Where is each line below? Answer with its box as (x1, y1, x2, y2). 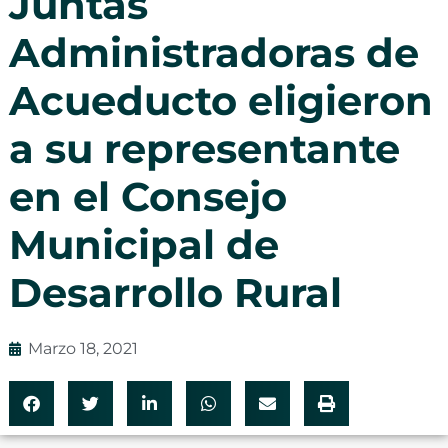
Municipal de (8, 219, 279, 269)
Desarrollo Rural (8, 267, 342, 317)
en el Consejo (8, 171, 287, 221)
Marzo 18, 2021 (27, 338, 138, 358)
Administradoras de (8, 27, 419, 77)
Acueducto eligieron (8, 75, 433, 125)
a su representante (8, 123, 400, 173)
